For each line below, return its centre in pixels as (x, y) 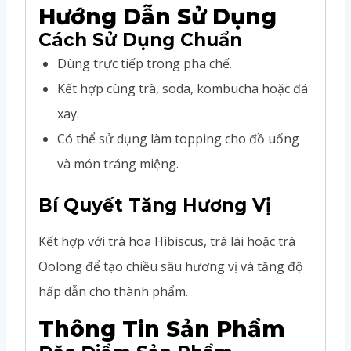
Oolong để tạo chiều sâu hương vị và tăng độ (171, 266)
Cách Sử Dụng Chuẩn (140, 40)
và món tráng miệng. (118, 163)
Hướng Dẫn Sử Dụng (157, 16)
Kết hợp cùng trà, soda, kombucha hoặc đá (183, 88)
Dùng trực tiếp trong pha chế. (145, 63)
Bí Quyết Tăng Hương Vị (155, 205)
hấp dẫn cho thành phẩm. (113, 291)
